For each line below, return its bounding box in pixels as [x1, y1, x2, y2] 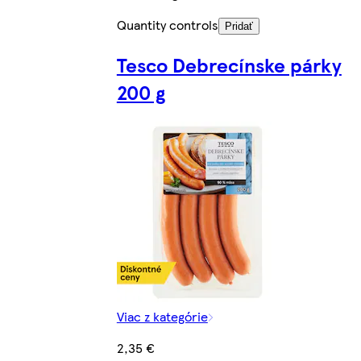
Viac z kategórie [116, 307, 208, 326]
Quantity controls [116, 15, 218, 35]
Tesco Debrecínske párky [116, 51, 342, 79]
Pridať [224, 20, 253, 33]
